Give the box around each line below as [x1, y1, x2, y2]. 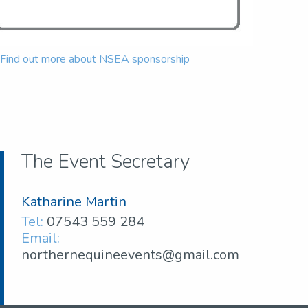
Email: [21, 228, 60, 247]
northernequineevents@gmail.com [21, 245, 240, 264]
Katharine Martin [21, 192, 127, 211]
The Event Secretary [21, 148, 190, 175]
